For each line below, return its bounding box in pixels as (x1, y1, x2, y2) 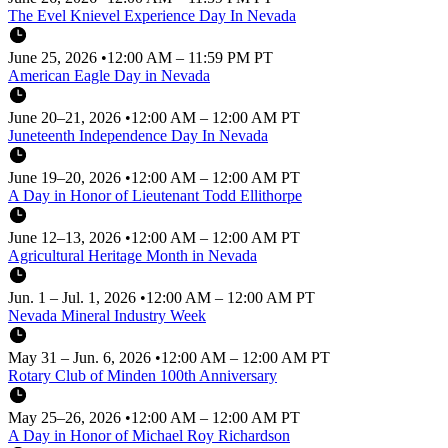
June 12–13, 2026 (8, 228, 125, 246)
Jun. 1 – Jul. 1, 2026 (8, 288, 140, 306)
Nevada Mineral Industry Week (8, 306, 206, 324)
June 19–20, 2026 (8, 168, 125, 186)
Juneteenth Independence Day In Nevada (8, 126, 268, 144)
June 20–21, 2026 (8, 108, 125, 126)
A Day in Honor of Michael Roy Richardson (8, 426, 290, 444)
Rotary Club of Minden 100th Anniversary (8, 366, 277, 384)
